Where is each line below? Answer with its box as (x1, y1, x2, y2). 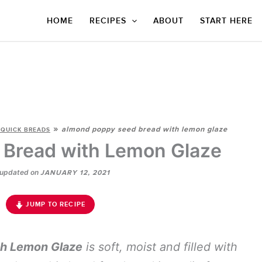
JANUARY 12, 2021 (40, 168, 110, 177)
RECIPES (89, 16, 126, 26)
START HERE (200, 16, 253, 26)
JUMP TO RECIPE (23, 201, 85, 208)
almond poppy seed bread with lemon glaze (61, 125, 227, 134)
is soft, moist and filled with (82, 240, 237, 254)
